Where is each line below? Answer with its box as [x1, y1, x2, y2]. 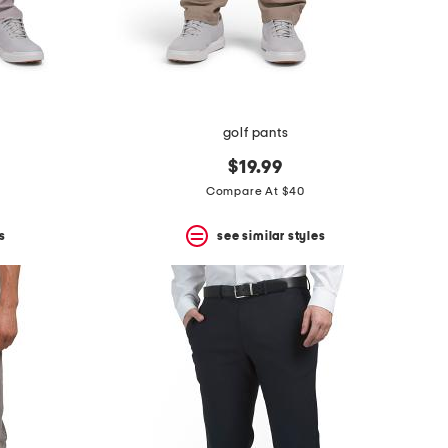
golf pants [222, 126, 289, 141]
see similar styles [217, 229, 326, 242]
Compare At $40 [205, 185, 306, 198]
